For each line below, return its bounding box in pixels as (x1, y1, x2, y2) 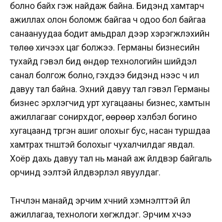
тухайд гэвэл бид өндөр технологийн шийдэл (10, 56, 197, 67)
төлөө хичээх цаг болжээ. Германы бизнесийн (10, 42, 200, 53)
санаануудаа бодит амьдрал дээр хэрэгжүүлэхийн (10, 28, 210, 39)
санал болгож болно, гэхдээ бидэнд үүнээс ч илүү (10, 70, 199, 81)
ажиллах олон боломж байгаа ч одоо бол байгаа (10, 14, 206, 25)
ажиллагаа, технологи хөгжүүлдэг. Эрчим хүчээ (10, 209, 191, 220)
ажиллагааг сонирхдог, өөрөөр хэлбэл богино (10, 111, 197, 122)
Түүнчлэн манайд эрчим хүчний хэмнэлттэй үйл (10, 195, 190, 206)
